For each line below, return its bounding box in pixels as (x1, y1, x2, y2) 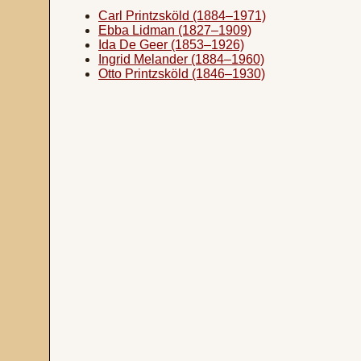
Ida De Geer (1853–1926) (98, 38, 244, 52)
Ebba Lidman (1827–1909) (98, 23, 251, 37)
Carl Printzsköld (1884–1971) (98, 9, 266, 23)
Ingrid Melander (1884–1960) (98, 52, 264, 66)
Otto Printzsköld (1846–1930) (98, 67, 265, 81)
